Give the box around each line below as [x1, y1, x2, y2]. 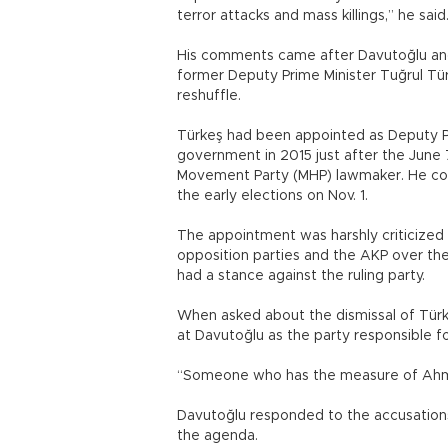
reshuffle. [177, 89, 241, 103]
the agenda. [177, 429, 262, 443]
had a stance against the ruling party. [177, 269, 429, 283]
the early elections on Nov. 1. [177, 189, 368, 203]
